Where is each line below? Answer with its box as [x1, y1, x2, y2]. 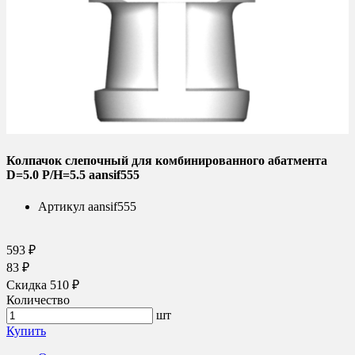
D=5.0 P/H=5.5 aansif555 [6, 168, 139, 182]
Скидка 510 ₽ [6, 277, 79, 292]
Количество [6, 292, 70, 307]
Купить [6, 323, 46, 338]
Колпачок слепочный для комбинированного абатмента [6, 154, 327, 168]
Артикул [38, 199, 85, 213]
